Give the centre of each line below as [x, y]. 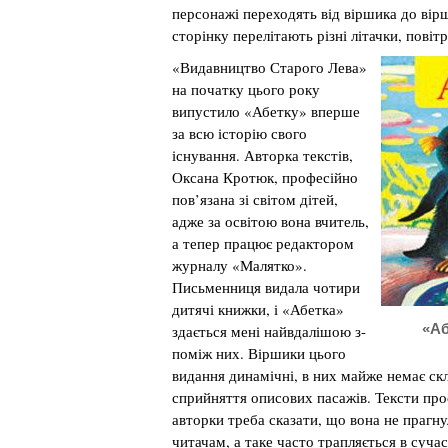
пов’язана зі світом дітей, [255, 199]
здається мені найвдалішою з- [269, 331]
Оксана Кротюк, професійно [265, 177]
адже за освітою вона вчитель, [270, 221]
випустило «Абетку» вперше [266, 111]
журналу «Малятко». [239, 265]
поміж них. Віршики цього [259, 353]
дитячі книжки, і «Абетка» [258, 309]
